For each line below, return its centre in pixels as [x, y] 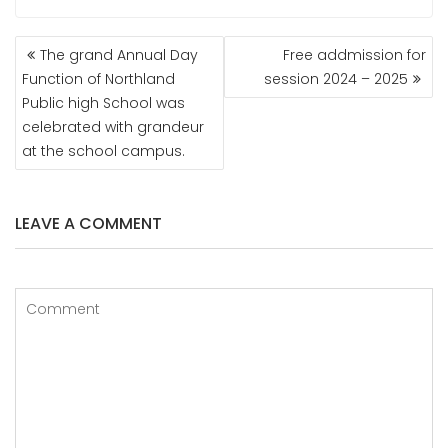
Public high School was [103, 103]
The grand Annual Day [119, 55]
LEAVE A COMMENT [88, 224]
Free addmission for [354, 55]
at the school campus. [103, 151]
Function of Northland [98, 79]
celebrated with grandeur [113, 127]
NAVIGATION [76, 68]
